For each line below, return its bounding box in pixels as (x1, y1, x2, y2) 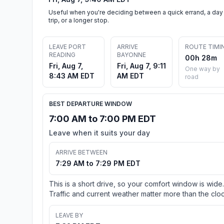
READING (49, 50, 75, 58)
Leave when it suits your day (49, 128, 150, 137)
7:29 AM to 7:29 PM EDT (55, 158, 140, 167)
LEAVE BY (55, 211, 83, 219)
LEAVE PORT (49, 42, 86, 50)
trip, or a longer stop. (48, 16, 109, 24)
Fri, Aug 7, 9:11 (117, 61, 166, 70)
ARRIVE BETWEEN (55, 148, 107, 156)
